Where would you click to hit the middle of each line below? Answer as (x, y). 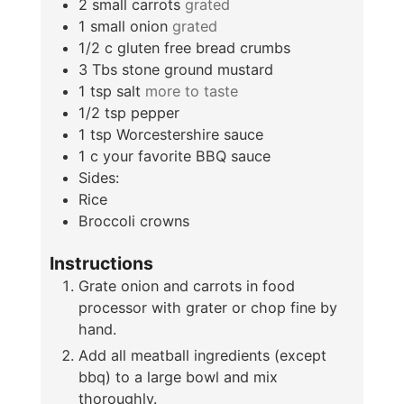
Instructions (101, 264)
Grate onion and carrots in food (186, 286)
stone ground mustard (197, 69)
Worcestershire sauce (189, 134)
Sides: (98, 177)
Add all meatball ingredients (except (202, 356)
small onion (129, 26)
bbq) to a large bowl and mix (178, 377)
